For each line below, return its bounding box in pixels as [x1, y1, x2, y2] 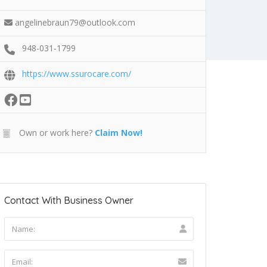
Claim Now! [95, 126, 142, 138]
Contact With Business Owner [4, 194, 133, 206]
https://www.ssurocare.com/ [22, 67, 131, 79]
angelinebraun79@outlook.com [15, 16, 135, 28]
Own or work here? [17, 126, 92, 138]
